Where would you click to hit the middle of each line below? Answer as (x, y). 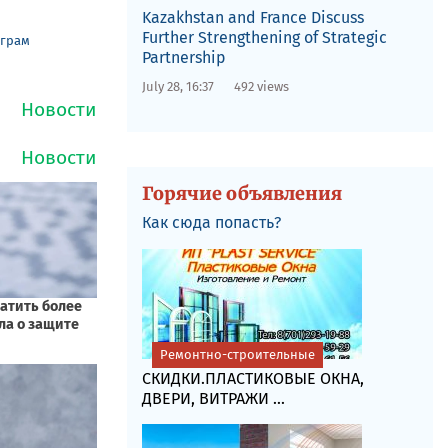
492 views (261, 86)
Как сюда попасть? (211, 222)
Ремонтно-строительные (237, 354)
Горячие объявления (241, 193)
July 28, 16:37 (177, 86)
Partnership (183, 57)
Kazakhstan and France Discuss (252, 17)
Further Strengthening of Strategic (264, 37)
